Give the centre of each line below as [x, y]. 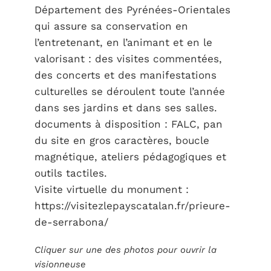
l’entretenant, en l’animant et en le [123, 42]
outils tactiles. [70, 173]
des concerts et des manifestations [125, 75]
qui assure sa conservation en [111, 26]
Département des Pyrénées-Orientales [132, 10]
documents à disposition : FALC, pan [128, 124]
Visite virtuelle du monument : [111, 189]
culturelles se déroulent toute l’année [129, 91]
